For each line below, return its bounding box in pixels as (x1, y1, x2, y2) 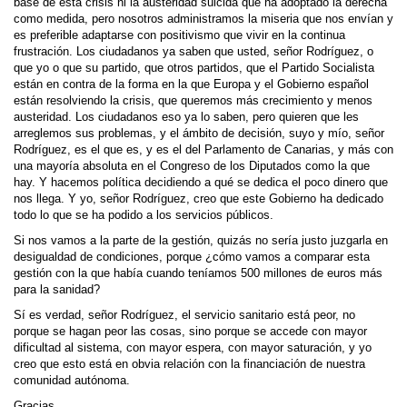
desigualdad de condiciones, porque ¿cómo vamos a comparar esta (14, 251, 370, 263)
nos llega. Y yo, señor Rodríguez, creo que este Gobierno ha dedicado (14, 193, 383, 205)
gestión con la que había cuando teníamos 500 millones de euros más (14, 267, 382, 280)
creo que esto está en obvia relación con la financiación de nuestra (14, 358, 365, 371)
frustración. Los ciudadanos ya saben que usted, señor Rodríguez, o (14, 45, 373, 58)
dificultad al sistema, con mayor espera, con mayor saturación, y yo (14, 342, 372, 354)
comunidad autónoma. (14, 374, 130, 387)
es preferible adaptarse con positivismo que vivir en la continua (14, 29, 345, 42)
